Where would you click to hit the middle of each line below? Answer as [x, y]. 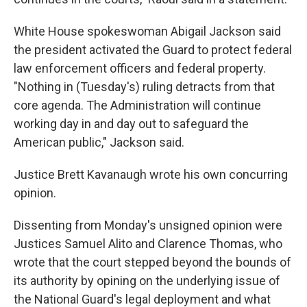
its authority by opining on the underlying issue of [147, 281]
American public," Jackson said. [99, 142]
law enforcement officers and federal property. [140, 68]
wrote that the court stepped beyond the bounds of [152, 262]
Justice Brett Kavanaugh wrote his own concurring [151, 174]
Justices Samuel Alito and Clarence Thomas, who [148, 244]
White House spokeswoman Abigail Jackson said [147, 31]
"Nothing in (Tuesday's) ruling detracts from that [144, 87]
